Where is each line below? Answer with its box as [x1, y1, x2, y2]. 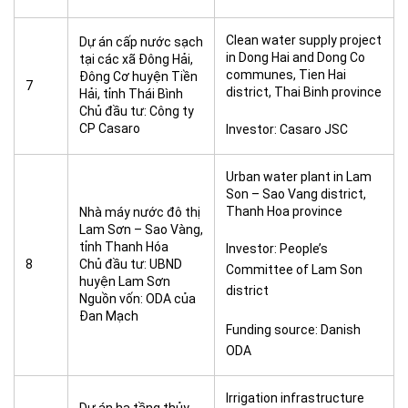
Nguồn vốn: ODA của [79, 291, 196, 306]
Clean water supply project [226, 33, 382, 47]
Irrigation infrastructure [226, 391, 364, 405]
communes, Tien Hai [226, 67, 346, 82]
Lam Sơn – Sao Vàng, [79, 222, 203, 237]
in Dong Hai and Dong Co [226, 50, 365, 65]
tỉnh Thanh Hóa [79, 240, 168, 254]
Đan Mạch [79, 309, 138, 323]
